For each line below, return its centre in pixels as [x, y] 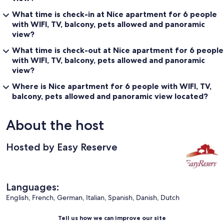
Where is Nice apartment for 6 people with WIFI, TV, [112, 86]
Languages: [32, 187]
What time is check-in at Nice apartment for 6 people [114, 14]
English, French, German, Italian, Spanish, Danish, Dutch [93, 197]
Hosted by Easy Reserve [62, 147]
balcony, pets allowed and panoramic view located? [110, 96]
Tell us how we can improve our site [112, 217]
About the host [55, 125]
